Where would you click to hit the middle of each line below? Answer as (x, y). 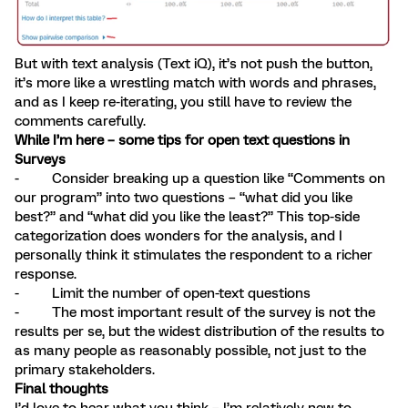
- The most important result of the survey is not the (195, 313)
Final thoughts (61, 389)
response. (46, 275)
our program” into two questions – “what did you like (184, 198)
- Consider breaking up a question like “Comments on (200, 179)
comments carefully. (80, 122)
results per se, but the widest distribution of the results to (199, 332)
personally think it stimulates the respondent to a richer (194, 255)
